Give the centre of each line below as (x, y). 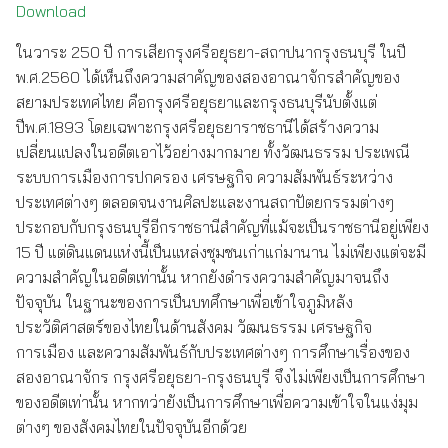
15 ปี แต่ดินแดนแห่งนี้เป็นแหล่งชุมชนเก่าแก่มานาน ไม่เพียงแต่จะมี (221, 252)
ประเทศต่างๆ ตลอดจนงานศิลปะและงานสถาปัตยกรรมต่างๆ (205, 202)
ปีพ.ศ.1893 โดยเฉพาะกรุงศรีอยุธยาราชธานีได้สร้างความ (197, 127)
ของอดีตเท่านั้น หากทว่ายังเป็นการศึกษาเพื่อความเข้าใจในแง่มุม (217, 402)
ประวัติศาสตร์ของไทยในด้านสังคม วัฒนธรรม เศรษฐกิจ (194, 327)
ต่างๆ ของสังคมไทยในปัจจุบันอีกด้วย (131, 427)
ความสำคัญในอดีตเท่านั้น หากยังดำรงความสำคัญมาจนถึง (202, 277)
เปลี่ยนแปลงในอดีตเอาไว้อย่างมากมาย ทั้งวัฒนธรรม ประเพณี (213, 152)
